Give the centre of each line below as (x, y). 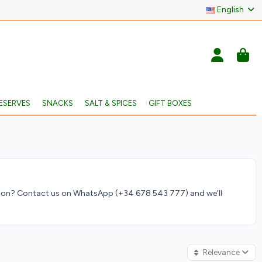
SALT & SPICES (111, 103)
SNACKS (57, 103)
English (230, 10)
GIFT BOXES (170, 103)
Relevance (222, 252)
